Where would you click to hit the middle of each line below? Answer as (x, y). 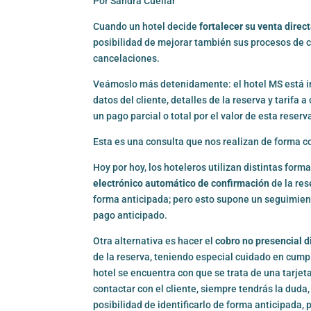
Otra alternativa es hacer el (154, 241)
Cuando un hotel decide (146, 27)
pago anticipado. (133, 216)
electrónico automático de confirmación (182, 184)
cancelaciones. (127, 59)
